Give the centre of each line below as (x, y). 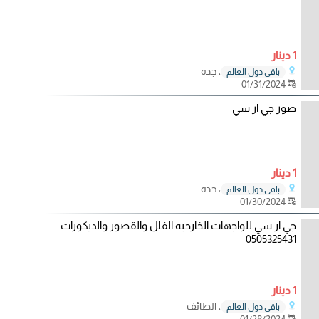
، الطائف (203, 306)
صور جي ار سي (264, 108)
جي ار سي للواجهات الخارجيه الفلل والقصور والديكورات (178, 225)
